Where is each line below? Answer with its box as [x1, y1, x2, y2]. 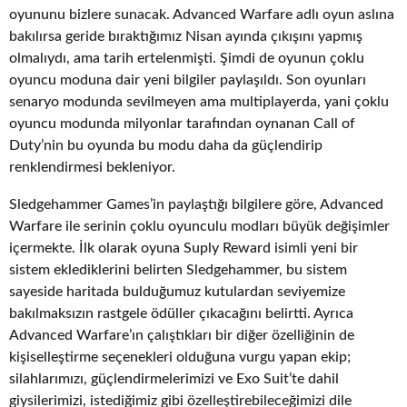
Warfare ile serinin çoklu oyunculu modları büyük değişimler [9, 218, 390, 233]
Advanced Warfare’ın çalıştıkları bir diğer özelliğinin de [9, 327, 354, 342]
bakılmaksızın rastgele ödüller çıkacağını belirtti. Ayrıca [9, 305, 353, 321]
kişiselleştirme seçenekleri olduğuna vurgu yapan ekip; [9, 349, 351, 364]
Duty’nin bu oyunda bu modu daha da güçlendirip [9, 138, 323, 154]
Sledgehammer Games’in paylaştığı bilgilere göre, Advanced [9, 196, 383, 212]
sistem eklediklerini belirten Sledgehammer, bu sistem [9, 262, 347, 277]
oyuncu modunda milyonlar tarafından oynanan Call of [9, 116, 355, 132]
